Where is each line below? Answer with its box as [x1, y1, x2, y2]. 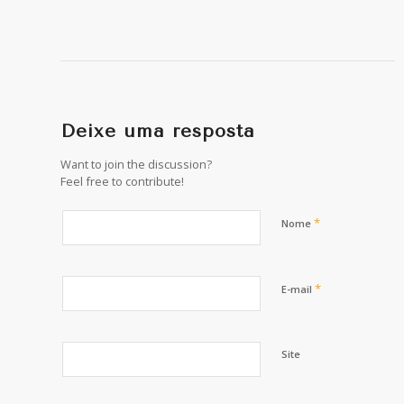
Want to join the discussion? [60, 155, 212, 172]
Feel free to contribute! [60, 172, 184, 189]
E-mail [281, 281, 315, 296]
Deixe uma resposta [60, 120, 255, 142]
